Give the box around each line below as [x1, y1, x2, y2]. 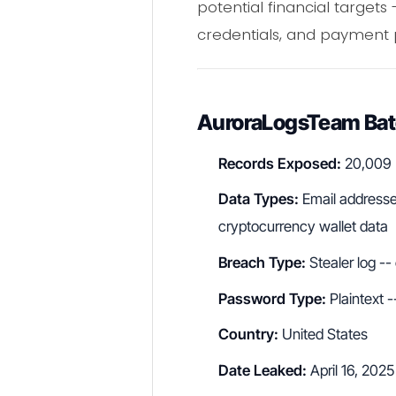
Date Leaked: [218, 361, 307, 379]
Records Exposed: [218, 154, 341, 172]
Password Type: [218, 289, 326, 308]
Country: [218, 325, 278, 344]
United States [278, 325, 368, 344]
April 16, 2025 [307, 361, 394, 379]
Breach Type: [218, 254, 306, 271]
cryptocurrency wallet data [218, 217, 388, 236]
